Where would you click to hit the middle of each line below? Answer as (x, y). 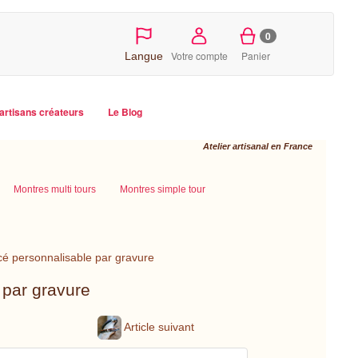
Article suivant (158, 326)
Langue (143, 56)
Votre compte (199, 56)
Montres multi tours (55, 189)
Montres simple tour (163, 189)
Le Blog (125, 112)
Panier (256, 56)
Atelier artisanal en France (258, 146)
